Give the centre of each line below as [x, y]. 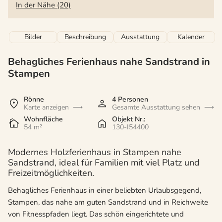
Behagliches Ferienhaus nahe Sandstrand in [109, 62]
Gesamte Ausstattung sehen [156, 108]
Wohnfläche [43, 119]
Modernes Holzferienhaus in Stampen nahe [95, 152]
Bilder [33, 37]
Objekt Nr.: [129, 119]
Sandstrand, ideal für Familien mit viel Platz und [104, 163]
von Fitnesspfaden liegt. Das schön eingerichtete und [96, 214]
